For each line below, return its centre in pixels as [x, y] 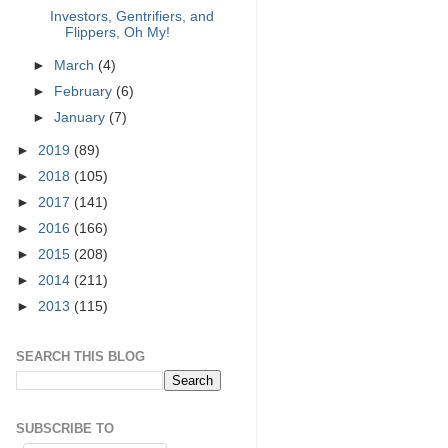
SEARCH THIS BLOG [80, 356]
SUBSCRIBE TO [65, 429]
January [82, 117]
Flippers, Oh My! [117, 32]
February [85, 91]
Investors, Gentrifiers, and [131, 16]
